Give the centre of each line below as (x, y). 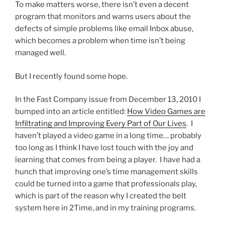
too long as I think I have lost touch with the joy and (104, 148)
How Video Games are (166, 112)
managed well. (40, 53)
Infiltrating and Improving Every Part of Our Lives (101, 124)
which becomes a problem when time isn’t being (100, 41)
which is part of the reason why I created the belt (101, 196)
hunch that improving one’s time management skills (106, 172)
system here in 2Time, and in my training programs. (105, 208)
